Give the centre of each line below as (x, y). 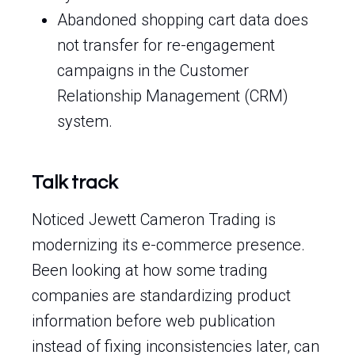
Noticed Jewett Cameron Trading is (154, 219)
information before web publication (153, 321)
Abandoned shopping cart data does (183, 20)
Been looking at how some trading (150, 270)
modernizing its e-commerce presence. (168, 245)
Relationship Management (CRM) (173, 96)
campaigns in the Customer (153, 71)
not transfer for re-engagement (166, 45)
